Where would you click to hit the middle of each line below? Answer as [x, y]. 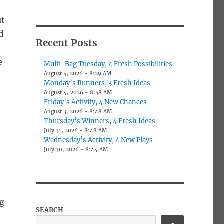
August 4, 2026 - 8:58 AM [78, 92]
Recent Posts [66, 43]
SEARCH [49, 210]
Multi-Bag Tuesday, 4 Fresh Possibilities [108, 64]
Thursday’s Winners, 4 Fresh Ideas [100, 121]
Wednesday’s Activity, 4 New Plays [99, 140]
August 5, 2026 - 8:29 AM [78, 73]
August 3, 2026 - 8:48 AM [78, 111]
